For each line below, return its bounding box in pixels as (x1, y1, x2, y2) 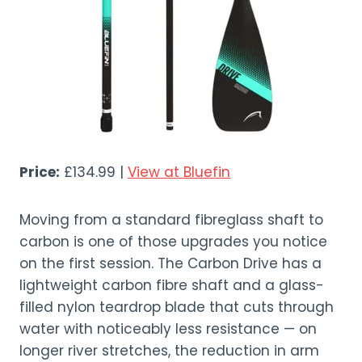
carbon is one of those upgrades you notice (19, 232, 327, 251)
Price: (19, 162, 60, 182)
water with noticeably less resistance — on (19, 319, 317, 339)
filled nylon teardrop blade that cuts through (19, 297, 334, 317)
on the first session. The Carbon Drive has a (19, 254, 322, 273)
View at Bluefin (128, 162, 230, 182)
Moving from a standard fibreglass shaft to (19, 210, 323, 229)
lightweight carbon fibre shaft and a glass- (19, 276, 324, 295)
